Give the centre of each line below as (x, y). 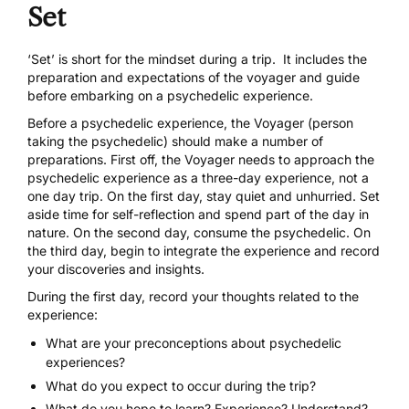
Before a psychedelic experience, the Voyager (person (190, 123)
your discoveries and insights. (116, 269)
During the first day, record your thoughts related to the (193, 297)
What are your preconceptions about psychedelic (194, 343)
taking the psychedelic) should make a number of (175, 142)
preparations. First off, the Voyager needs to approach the (201, 160)
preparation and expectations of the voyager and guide (194, 78)
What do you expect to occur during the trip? (181, 385)
